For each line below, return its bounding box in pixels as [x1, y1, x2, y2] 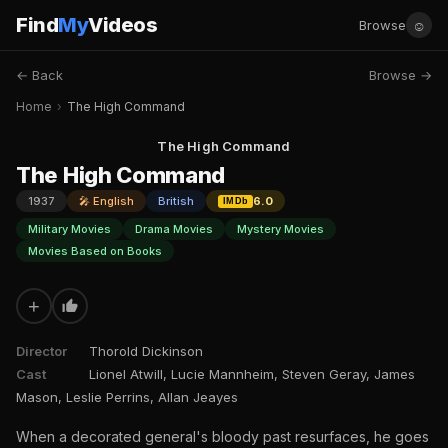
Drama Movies [135, 222, 213, 236]
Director [16, 343, 67, 359]
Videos [88, 13, 157, 37]
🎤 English [79, 194, 134, 208]
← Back [16, 67, 63, 83]
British [158, 194, 194, 208]
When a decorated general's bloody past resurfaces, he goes [16, 428, 429, 445]
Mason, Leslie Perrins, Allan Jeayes [16, 389, 238, 405]
